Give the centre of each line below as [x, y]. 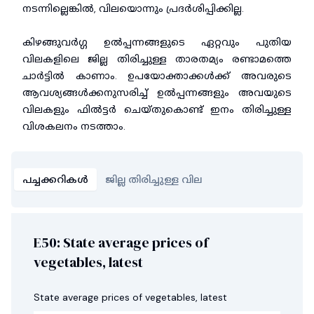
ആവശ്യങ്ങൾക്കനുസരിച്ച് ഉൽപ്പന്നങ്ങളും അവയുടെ [157, 93]
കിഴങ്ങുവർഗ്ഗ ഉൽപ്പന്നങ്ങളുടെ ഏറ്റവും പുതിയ [157, 42]
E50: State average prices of [121, 243]
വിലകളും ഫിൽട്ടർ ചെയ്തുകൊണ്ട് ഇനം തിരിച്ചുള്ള [157, 109]
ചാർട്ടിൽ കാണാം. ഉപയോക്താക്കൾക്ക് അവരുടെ [157, 76]
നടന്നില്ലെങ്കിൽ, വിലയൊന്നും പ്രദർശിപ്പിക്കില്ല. [133, 8]
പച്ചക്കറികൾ [55, 179]
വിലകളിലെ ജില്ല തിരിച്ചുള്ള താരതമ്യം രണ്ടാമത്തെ [157, 59]
